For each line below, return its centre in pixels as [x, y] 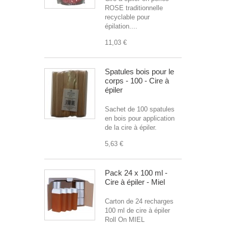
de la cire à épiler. [131, 127]
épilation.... [121, 26]
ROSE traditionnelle [134, 8]
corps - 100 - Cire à [137, 81]
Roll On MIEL [125, 220]
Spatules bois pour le [139, 72]
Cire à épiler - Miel [135, 182]
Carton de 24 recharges [139, 201]
